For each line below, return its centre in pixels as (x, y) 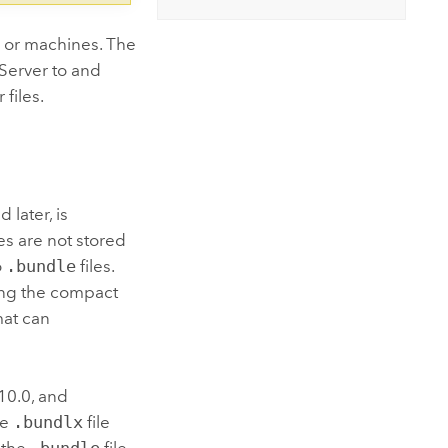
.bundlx (48, 422)
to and (75, 70)
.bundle (41, 266)
